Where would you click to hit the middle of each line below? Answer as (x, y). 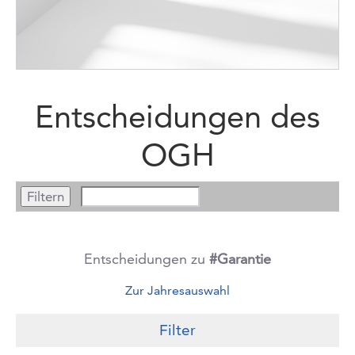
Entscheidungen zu (147, 258)
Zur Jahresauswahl (177, 290)
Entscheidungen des (177, 116)
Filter (177, 330)
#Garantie (240, 258)
